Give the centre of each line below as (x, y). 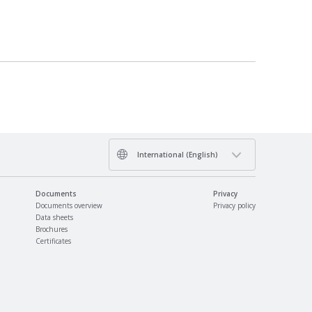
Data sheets (54, 217)
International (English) (177, 155)
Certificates (53, 241)
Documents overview (69, 205)
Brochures (51, 229)
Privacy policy (235, 205)
